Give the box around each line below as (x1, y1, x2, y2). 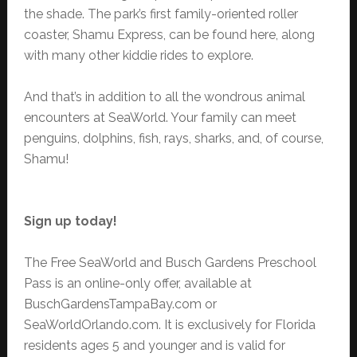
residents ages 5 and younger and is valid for (23, 338, 285, 354)
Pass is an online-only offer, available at (23, 276, 252, 292)
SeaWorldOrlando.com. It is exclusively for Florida (23, 317, 316, 333)
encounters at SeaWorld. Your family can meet (23, 110, 296, 126)
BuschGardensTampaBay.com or (23, 296, 217, 312)
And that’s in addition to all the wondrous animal (23, 89, 305, 105)
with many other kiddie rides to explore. (23, 48, 253, 64)
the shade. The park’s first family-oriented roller (23, 6, 298, 22)
